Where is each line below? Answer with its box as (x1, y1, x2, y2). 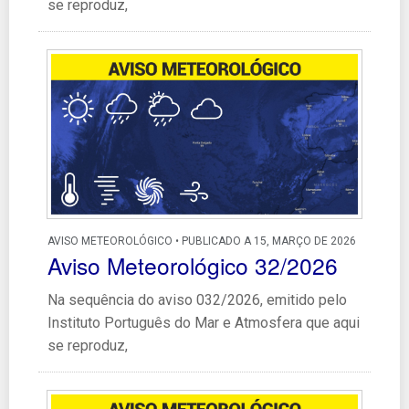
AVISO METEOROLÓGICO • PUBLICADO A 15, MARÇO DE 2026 (47, 235, 356, 247)
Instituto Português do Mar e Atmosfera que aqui (47, 314, 360, 331)
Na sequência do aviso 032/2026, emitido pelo (47, 291, 347, 309)
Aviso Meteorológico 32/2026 (47, 249, 338, 281)
